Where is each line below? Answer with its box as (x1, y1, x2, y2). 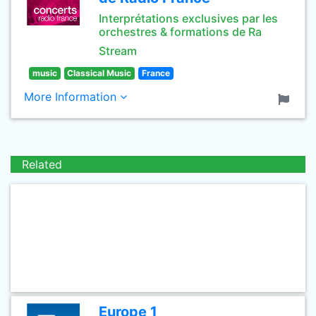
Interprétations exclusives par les (99, 11, 278, 25)
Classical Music (67, 68, 132, 78)
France (141, 68, 170, 78)
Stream (99, 44, 137, 58)
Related (22, 157, 62, 171)
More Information (24, 90, 120, 104)
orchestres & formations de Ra (99, 25, 262, 39)
